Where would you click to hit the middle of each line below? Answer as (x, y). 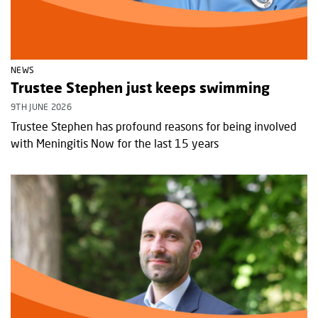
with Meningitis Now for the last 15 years (115, 143)
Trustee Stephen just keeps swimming (140, 88)
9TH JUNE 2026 (41, 107)
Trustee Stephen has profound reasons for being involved (154, 126)
